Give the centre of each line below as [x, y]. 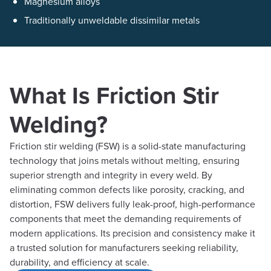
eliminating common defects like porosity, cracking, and [127, 189]
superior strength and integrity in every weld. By [111, 175]
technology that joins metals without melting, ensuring [125, 160]
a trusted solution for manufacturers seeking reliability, [124, 247]
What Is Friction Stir [114, 95]
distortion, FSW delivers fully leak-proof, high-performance [132, 204]
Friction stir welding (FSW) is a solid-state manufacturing [128, 146]
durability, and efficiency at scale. [80, 262]
